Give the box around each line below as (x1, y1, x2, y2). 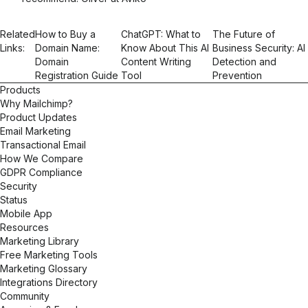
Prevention (212, 69, 263, 81)
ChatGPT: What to (121, 28, 201, 40)
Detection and (212, 56, 277, 67)
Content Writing (121, 56, 192, 67)
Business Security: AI (212, 42, 306, 54)
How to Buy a (35, 28, 96, 40)
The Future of (212, 28, 276, 40)
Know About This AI (121, 42, 210, 54)
